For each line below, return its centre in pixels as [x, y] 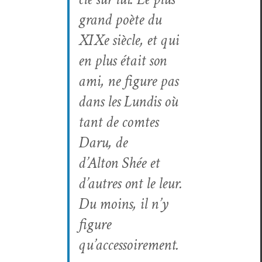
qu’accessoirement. [128, 244]
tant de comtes [118, 122]
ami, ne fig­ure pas [128, 81]
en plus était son [122, 60]
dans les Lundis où [128, 101]
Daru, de [103, 142]
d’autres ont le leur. [130, 183]
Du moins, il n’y [123, 204]
